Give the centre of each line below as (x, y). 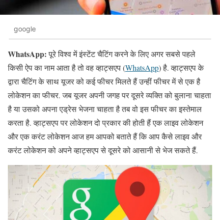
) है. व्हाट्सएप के (181, 68)
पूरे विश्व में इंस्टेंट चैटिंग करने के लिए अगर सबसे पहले (121, 54)
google (25, 28)
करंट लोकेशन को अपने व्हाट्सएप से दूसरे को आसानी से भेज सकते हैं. (103, 150)
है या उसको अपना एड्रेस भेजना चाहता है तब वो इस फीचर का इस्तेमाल (105, 109)
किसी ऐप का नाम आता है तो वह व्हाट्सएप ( (67, 68)
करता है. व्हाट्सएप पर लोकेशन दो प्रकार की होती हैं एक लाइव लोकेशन (106, 123)
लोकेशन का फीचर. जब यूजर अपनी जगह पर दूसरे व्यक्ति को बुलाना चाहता (110, 95)
